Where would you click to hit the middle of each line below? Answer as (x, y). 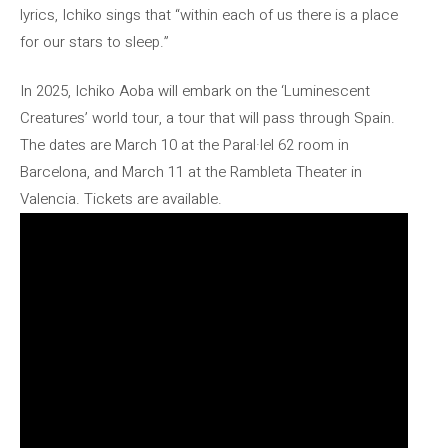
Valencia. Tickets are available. (121, 199)
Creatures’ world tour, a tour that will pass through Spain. (207, 118)
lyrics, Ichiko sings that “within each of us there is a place (209, 14)
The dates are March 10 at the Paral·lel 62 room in (184, 145)
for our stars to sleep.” (94, 41)
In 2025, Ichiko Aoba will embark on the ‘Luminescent (195, 91)
